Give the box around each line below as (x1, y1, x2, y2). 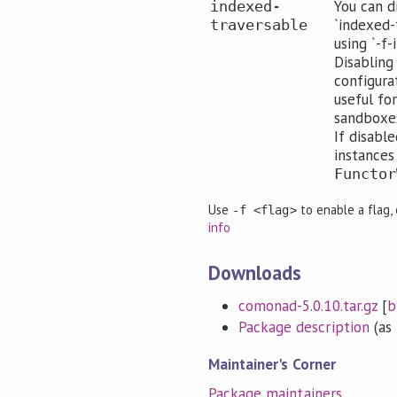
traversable (210, 16, 308, 35)
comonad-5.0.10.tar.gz (238, 295, 378, 315)
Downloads (208, 260, 302, 286)
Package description (238, 317, 370, 338)
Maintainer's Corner (208, 354, 336, 374)
